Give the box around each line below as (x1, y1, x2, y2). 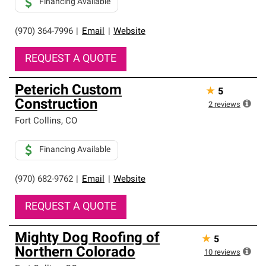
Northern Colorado (15, 246, 135, 260)
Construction (15, 98, 97, 112)
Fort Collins (15, 117, 61, 126)
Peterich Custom (15, 84, 122, 98)
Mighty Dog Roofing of (15, 232, 160, 246)
